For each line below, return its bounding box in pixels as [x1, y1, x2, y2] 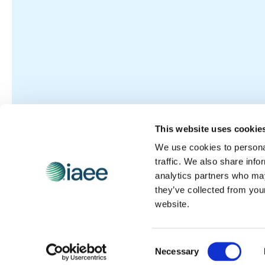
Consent [154, 238, 188, 249]
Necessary [155, 246, 199, 256]
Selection [154, 253, 191, 263]
